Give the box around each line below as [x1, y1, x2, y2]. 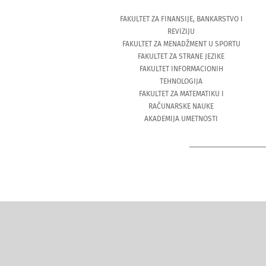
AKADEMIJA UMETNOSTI [144, 115, 218, 123]
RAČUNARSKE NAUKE [148, 102, 214, 111]
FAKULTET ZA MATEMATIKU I [138, 90, 224, 99]
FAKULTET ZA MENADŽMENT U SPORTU [122, 40, 240, 49]
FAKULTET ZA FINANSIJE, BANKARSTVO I [119, 15, 243, 24]
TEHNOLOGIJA [160, 77, 203, 86]
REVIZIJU [167, 27, 195, 36]
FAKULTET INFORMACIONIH [139, 65, 223, 74]
